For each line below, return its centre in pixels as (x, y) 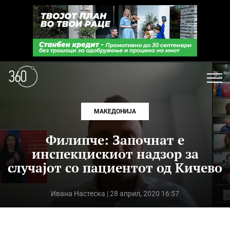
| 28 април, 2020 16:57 (142, 194)
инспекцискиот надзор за (115, 154)
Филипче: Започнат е (115, 140)
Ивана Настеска (78, 194)
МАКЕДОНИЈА (115, 111)
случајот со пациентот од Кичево (115, 168)
